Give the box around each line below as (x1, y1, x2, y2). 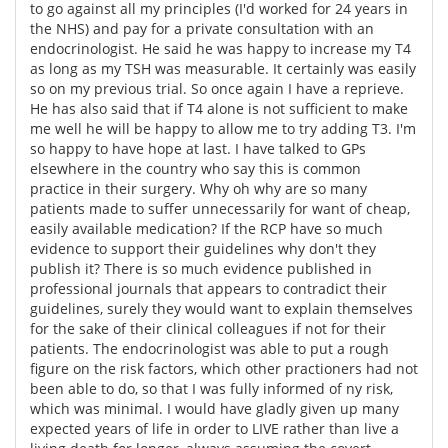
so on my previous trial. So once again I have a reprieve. (30, 78, 404, 98)
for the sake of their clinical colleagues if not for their (30, 318, 386, 338)
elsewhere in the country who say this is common (30, 158, 361, 178)
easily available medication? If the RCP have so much (30, 218, 383, 238)
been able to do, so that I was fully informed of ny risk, (30, 378, 393, 398)
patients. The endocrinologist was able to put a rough (30, 338, 389, 358)
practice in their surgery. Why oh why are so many (30, 178, 367, 198)
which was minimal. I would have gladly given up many (30, 398, 399, 418)
